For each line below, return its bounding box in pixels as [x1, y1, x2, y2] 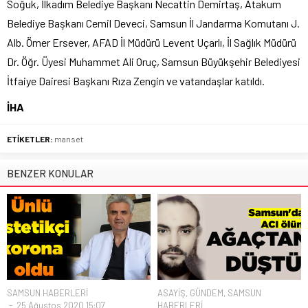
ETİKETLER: [7, 133, 53, 144]
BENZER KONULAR [7, 166, 93, 179]
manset [54, 133, 83, 144]
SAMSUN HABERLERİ [7, 287, 88, 299]
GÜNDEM [190, 287, 223, 299]
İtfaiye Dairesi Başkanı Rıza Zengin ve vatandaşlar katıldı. [7, 74, 265, 87]
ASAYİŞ [157, 287, 186, 299]
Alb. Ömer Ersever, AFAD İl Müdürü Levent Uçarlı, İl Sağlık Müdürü [7, 35, 296, 49]
